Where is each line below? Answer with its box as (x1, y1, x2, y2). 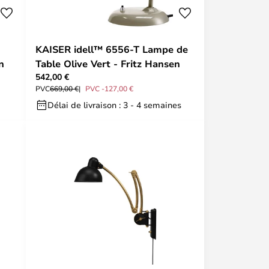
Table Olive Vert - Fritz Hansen (35, 57, 180, 70)
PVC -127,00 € (85, 83, 133, 93)
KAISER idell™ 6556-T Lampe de (35, 43, 188, 56)
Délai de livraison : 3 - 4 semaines (47, 99, 181, 110)
